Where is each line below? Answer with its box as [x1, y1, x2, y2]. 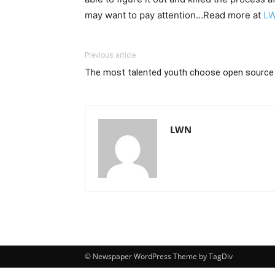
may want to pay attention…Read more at [85, 9, 263, 21]
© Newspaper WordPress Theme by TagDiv [85, 251, 233, 261]
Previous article [85, 51, 136, 60]
